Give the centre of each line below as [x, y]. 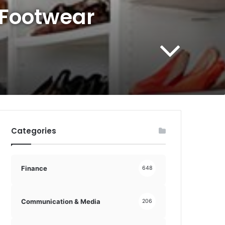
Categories [34, 131]
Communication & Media [61, 201]
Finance [34, 168]
